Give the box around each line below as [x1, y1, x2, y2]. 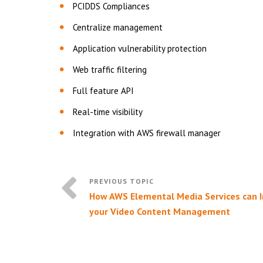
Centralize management [73, 21, 163, 33]
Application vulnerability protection [73, 42, 207, 54]
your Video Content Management [89, 205, 230, 217]
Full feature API [73, 85, 134, 96]
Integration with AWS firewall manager [73, 127, 221, 139]
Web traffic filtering [73, 63, 147, 75]
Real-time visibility [73, 106, 143, 117]
